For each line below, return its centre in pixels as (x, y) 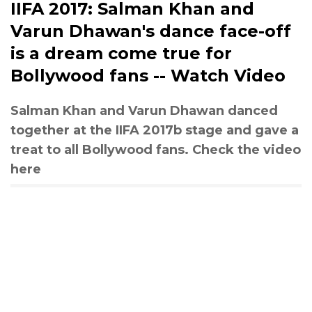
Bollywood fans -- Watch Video (148, 75)
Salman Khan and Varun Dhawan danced (144, 110)
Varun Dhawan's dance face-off (151, 31)
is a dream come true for (121, 53)
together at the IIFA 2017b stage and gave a (155, 130)
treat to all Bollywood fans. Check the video (156, 149)
